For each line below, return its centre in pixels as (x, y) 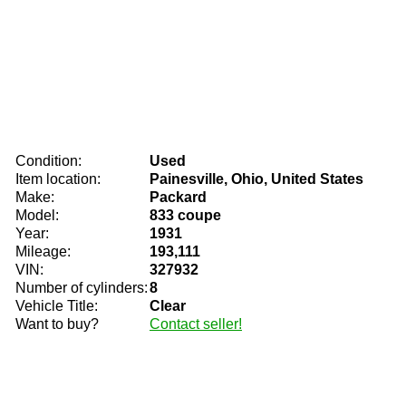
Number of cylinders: (82, 288)
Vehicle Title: (57, 306)
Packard (178, 197)
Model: (37, 215)
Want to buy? (57, 324)
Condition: (48, 161)
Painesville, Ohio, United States (256, 179)
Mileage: (43, 251)
